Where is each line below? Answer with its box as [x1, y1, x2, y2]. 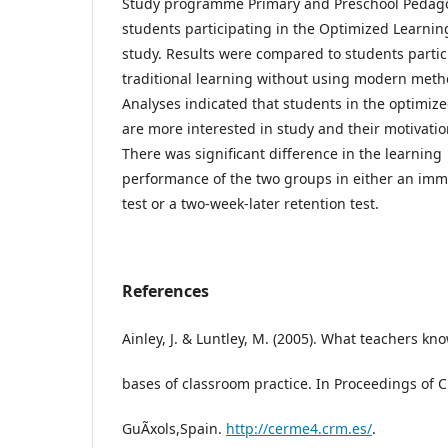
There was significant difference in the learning [122, 143, 442, 163]
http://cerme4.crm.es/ [226, 418, 372, 438]
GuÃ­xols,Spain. [122, 418, 226, 438]
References [122, 279, 209, 302]
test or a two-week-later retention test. [122, 193, 379, 213]
